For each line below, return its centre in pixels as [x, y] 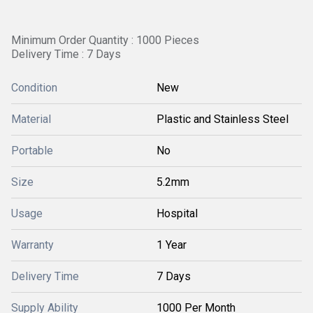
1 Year [172, 245]
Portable [32, 151]
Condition [34, 88]
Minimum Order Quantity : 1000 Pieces [105, 40]
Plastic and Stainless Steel [223, 119]
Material [31, 119]
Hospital [177, 213]
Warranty [32, 245]
